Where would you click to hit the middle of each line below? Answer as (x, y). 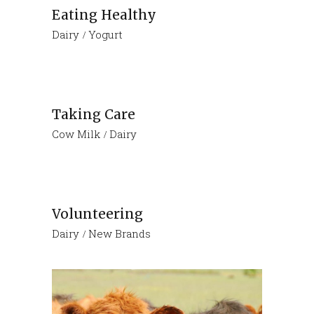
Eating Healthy (104, 15)
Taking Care (94, 115)
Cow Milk (76, 134)
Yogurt (105, 34)
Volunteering (97, 214)
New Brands (120, 233)
